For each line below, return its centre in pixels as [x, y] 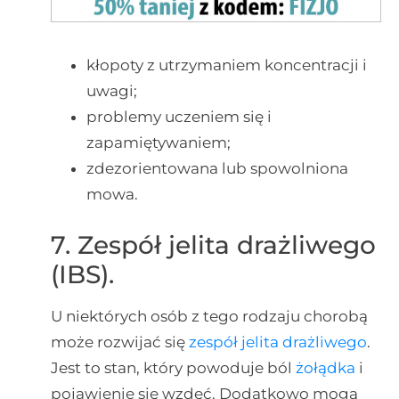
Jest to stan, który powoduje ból [173, 367]
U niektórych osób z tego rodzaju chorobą [209, 316]
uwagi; [111, 91]
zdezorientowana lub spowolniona [217, 169]
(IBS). [82, 274]
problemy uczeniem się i [179, 117]
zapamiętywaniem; [158, 143]
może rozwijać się [119, 342]
